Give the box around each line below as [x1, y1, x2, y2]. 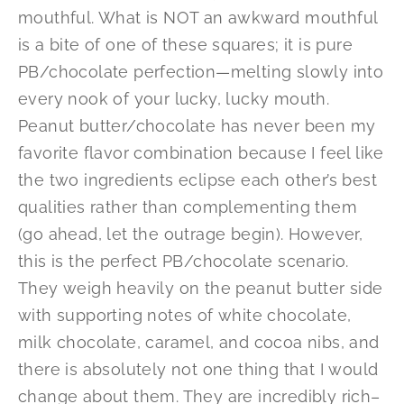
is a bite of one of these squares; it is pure [18, 35, 353, 55]
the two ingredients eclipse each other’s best [18, 170, 377, 190]
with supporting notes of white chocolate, [18, 306, 352, 326]
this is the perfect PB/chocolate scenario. [18, 252, 349, 271]
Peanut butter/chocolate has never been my [18, 116, 376, 136]
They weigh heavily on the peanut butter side [18, 279, 383, 298]
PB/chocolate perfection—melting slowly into [18, 62, 384, 82]
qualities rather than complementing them [18, 197, 357, 217]
